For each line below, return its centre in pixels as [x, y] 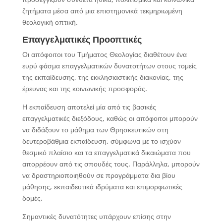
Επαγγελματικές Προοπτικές [82, 39]
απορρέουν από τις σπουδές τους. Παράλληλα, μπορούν [111, 164]
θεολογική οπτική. [50, 22]
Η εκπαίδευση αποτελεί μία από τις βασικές [89, 107]
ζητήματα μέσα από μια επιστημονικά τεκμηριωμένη [102, 11]
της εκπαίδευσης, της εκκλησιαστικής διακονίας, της [103, 77]
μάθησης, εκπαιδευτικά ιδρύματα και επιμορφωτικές [102, 187]
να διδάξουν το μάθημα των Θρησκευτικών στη [95, 130]
